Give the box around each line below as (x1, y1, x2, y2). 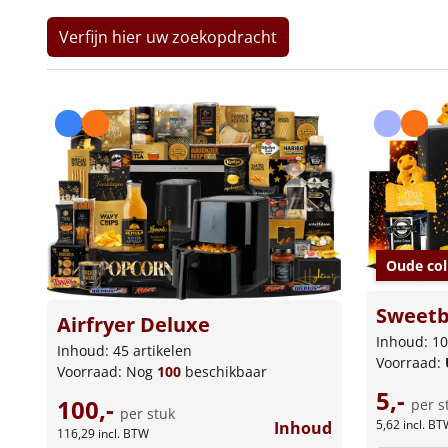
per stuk (120, 404, 175, 424)
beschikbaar (181, 362, 267, 382)
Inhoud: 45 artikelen (57, 341, 192, 361)
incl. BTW (98, 425, 149, 443)
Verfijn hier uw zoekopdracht (59, 25, 277, 48)
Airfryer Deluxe (57, 311, 210, 339)
